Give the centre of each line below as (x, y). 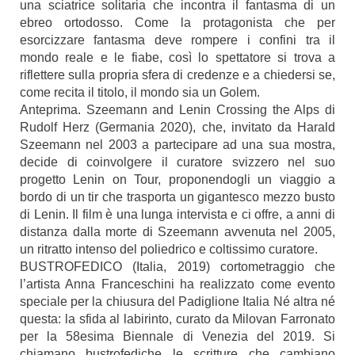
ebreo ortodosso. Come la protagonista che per (177, 23)
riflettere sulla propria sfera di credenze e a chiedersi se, (177, 75)
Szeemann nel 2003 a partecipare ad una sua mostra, (177, 145)
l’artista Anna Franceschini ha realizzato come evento (177, 284)
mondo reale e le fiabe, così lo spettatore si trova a (177, 57)
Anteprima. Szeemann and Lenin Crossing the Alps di (177, 110)
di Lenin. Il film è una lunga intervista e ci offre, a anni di (177, 214)
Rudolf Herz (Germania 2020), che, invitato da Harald (177, 127)
